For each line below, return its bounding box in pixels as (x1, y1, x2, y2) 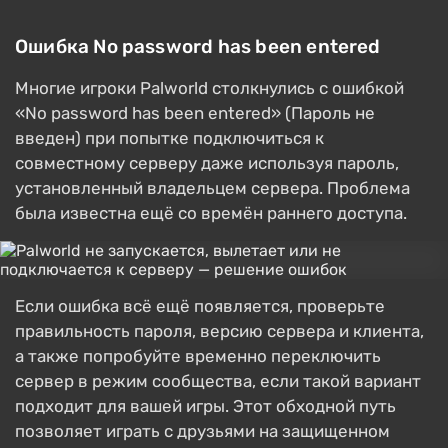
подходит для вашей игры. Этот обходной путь (15, 396, 396, 417)
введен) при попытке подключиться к (15, 128, 324, 149)
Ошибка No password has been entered (15, 35, 381, 59)
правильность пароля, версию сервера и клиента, (15, 321, 424, 342)
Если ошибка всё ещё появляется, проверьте (15, 296, 385, 317)
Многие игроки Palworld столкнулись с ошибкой (15, 78, 404, 99)
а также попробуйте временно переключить (15, 346, 381, 367)
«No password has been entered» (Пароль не (15, 103, 375, 124)
